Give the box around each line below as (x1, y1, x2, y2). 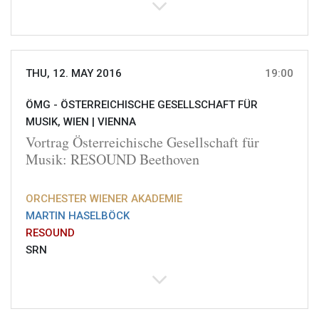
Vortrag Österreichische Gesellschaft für (26, 132, 259, 152)
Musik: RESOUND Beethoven (26, 150, 199, 169)
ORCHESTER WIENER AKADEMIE (26, 192, 182, 206)
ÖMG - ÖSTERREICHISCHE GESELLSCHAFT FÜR (26, 98, 258, 112)
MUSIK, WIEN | (26, 115, 98, 129)
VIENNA (98, 115, 136, 129)
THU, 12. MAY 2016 (26, 67, 122, 80)
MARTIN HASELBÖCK (26, 209, 130, 223)
